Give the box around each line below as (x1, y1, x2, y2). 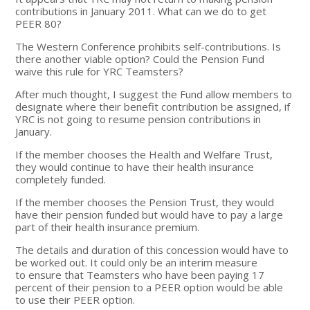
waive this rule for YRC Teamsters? (15, 64, 184, 78)
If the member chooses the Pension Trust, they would (15, 194, 275, 209)
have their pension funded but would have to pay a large (15, 207, 284, 221)
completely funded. (15, 172, 107, 186)
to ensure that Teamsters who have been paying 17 (15, 267, 265, 282)
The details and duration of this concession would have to (15, 242, 289, 257)
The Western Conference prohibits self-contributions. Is (15, 39, 282, 53)
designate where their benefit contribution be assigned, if (15, 99, 291, 113)
